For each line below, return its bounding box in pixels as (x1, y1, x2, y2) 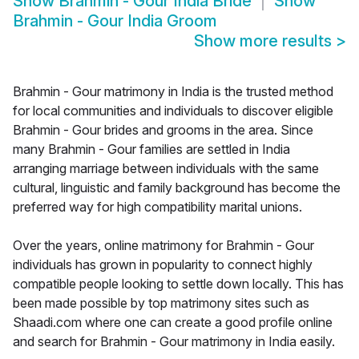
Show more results (194, 31, 336, 51)
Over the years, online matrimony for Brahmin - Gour (13, 237, 314, 254)
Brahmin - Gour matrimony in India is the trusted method (13, 83, 333, 100)
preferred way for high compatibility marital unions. (13, 199, 302, 216)
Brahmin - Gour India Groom (13, 11, 217, 31)
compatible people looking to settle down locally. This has (13, 276, 344, 292)
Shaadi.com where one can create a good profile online (13, 314, 333, 331)
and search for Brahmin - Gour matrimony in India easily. (13, 333, 335, 350)
